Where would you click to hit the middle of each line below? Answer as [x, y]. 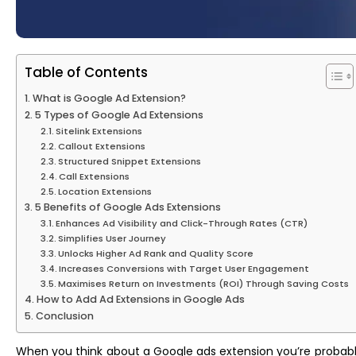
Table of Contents [86, 73]
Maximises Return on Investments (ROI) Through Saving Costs [204, 284]
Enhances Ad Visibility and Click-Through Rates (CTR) [182, 224]
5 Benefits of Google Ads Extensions [128, 207]
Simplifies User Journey [112, 239]
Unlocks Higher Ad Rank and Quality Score [156, 254]
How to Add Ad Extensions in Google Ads [140, 300]
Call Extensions [95, 177]
